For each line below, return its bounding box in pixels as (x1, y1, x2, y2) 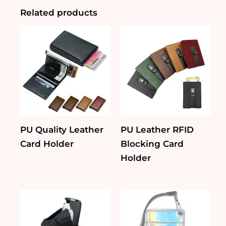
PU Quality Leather (20, 125, 103, 135)
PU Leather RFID (121, 125, 194, 135)
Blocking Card (121, 139, 184, 149)
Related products (20, 8, 97, 18)
